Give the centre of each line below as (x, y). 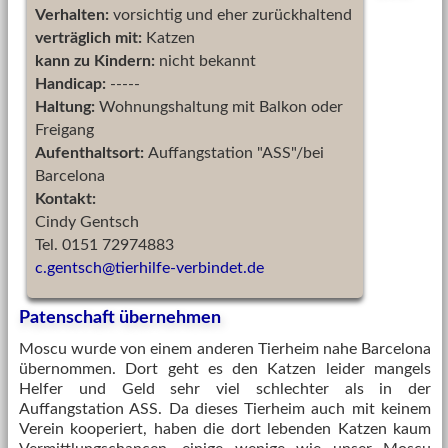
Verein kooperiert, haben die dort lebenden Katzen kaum (225, 429)
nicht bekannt (207, 61)
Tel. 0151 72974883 (104, 245)
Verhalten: (72, 15)
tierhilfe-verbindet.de (189, 268)
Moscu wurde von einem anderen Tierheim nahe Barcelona (225, 349)
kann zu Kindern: (97, 61)
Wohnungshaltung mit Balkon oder (221, 107)
